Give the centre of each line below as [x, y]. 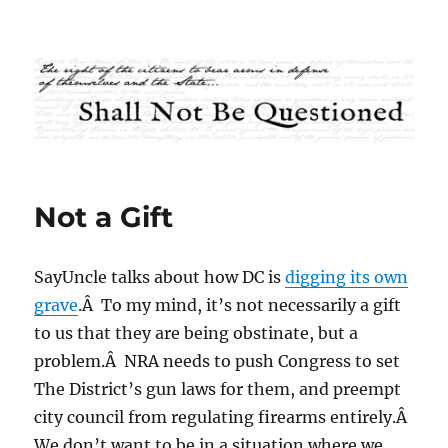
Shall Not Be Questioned [183, 56]
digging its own [347, 277]
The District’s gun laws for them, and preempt [218, 389]
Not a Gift [104, 217]
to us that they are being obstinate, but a [196, 333]
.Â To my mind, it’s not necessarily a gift [240, 305]
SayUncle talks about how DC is [160, 277]
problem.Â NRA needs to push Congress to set [217, 361]
